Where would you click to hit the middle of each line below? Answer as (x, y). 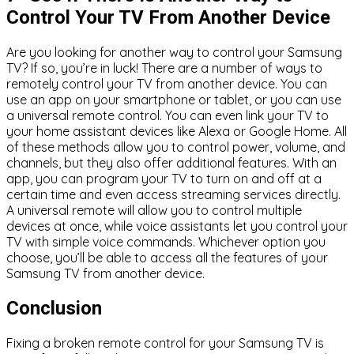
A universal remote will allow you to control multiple (154, 211)
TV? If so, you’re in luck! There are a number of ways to (164, 68)
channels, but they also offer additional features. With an (171, 163)
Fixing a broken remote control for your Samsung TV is (165, 343)
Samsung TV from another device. (105, 274)
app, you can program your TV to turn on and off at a (164, 179)
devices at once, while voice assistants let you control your (177, 226)
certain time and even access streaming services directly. (173, 195)
